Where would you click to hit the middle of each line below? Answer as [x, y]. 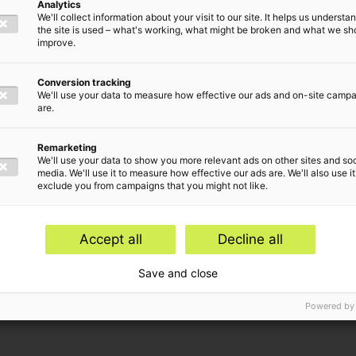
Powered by [330, 306]
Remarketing [67, 147]
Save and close [178, 273]
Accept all [110, 239]
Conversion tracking [84, 82]
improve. [56, 42]
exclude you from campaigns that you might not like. [153, 185]
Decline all [250, 239]
